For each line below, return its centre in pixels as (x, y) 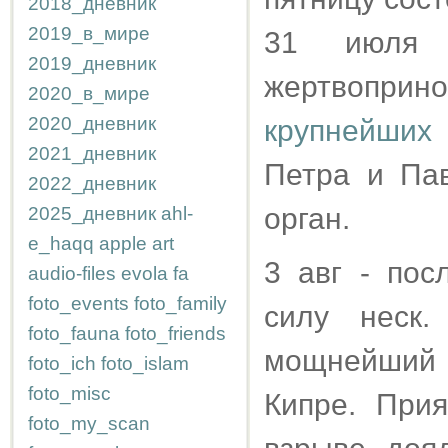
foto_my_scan (89, 423)
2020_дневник (92, 123)
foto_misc (69, 393)
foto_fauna (74, 333)
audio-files (72, 273)
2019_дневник (92, 63)
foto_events (78, 303)
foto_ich (62, 363)
